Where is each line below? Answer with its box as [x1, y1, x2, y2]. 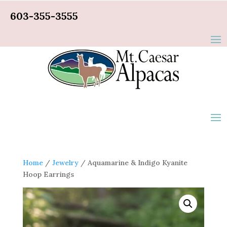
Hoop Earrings [22, 170, 74, 179]
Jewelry [52, 158, 79, 167]
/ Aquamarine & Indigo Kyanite [78, 158, 187, 167]
